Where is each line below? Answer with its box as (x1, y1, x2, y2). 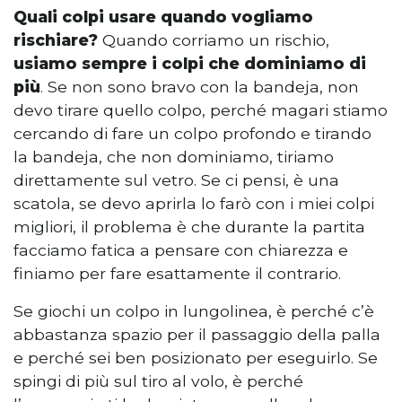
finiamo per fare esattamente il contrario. (13, 263, 341, 283)
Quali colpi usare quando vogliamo (13, 6, 313, 26)
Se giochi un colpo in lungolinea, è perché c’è (13, 301, 374, 320)
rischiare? (13, 30, 102, 49)
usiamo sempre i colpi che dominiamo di (13, 53, 366, 73)
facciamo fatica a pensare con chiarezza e (13, 240, 348, 259)
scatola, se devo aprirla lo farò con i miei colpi (13, 193, 374, 213)
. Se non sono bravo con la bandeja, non (40, 76, 359, 96)
